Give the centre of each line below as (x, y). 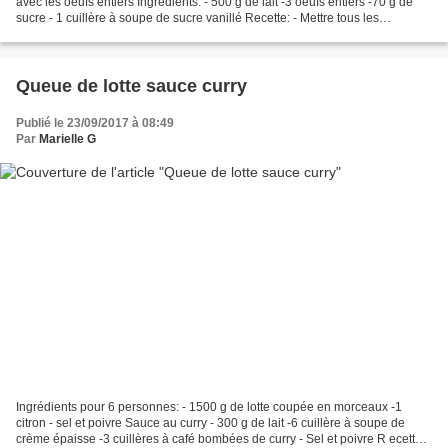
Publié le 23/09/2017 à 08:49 (95, 123)
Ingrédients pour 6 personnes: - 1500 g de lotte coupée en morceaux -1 (209, 406)
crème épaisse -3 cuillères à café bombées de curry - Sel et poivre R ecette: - (224, 438)
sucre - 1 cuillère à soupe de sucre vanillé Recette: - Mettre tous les (197, 18)
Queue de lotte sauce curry (131, 86)
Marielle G (67, 139)
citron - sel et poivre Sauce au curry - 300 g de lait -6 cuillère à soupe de (210, 422)
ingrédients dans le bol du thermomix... (121, 34)
